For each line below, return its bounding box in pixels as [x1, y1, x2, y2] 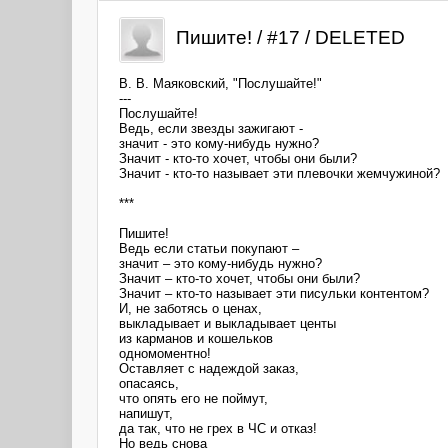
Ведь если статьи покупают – [119, 240, 299, 256]
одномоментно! [119, 345, 211, 361]
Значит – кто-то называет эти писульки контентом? [119, 285, 429, 301]
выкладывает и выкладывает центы [119, 315, 336, 331]
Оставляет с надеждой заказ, [119, 360, 299, 376]
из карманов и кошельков [119, 330, 273, 346]
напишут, [119, 405, 173, 421]
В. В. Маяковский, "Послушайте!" [119, 75, 322, 91]
